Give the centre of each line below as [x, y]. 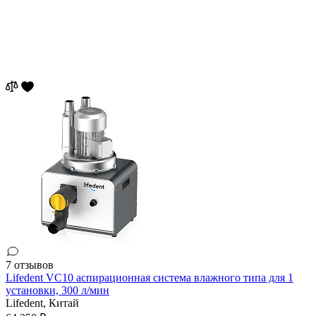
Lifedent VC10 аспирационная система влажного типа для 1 [150, 278]
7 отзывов [30, 265]
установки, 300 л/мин [57, 291]
